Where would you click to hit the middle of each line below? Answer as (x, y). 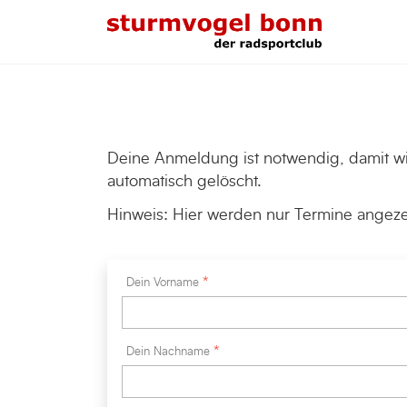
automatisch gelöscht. (184, 181)
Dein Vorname (162, 283)
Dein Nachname (168, 352)
